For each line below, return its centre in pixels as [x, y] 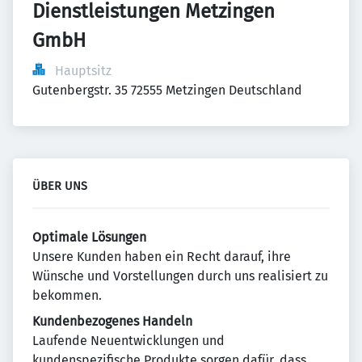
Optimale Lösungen [89, 237]
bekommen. [67, 295]
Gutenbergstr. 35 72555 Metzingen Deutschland [167, 90]
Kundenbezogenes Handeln [112, 321]
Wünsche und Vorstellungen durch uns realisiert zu [180, 276]
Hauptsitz [83, 71]
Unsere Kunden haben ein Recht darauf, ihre [162, 257]
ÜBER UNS [60, 186]
